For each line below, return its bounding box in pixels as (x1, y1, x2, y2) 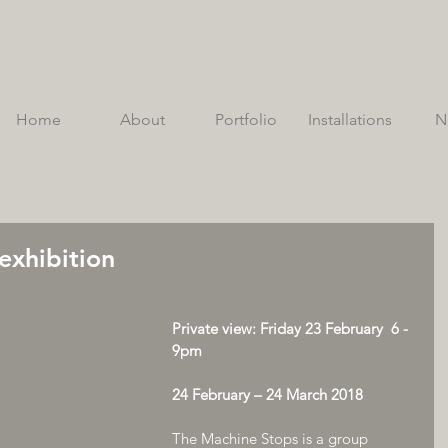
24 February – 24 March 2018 (172, 385, 363, 404)
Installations (308, 110, 392, 129)
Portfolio (215, 110, 277, 129)
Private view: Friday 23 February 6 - (172, 319, 412, 338)
